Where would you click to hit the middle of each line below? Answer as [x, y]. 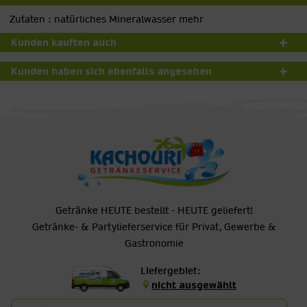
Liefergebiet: [170, 271]
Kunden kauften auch [64, 42]
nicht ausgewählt [194, 285]
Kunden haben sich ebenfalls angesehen [111, 71]
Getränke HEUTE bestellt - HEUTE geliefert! [154, 211]
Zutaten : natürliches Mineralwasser [93, 19]
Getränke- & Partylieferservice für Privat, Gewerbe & [154, 227]
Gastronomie [154, 244]
